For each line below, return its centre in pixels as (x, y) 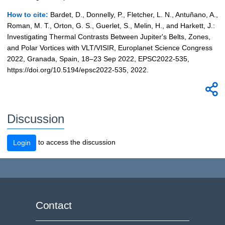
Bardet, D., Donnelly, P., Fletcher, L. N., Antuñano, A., (133, 15)
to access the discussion (76, 142)
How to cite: (28, 15)
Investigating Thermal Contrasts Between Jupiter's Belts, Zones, (109, 37)
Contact (54, 205)
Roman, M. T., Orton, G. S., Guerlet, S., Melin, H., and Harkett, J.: (111, 26)
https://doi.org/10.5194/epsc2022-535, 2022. (78, 70)
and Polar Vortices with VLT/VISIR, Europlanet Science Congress (110, 48)
